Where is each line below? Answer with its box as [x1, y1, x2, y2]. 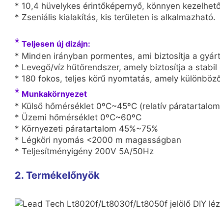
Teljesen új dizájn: [22, 38, 90, 49]
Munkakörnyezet [22, 88, 87, 99]
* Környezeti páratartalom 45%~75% [15, 123, 158, 134]
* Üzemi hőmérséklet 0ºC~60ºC [15, 112, 141, 122]
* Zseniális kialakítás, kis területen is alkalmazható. [15, 12, 216, 22]
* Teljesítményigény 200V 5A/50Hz [15, 146, 154, 156]
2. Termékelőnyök [15, 169, 100, 181]
